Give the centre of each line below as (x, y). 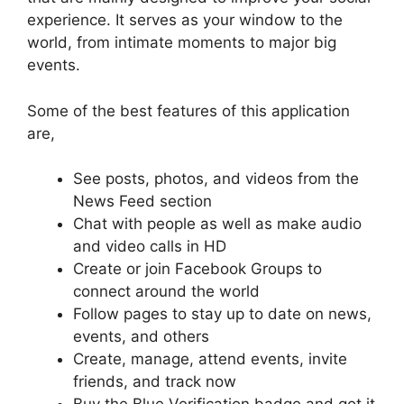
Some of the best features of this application (188, 110)
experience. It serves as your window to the (185, 20)
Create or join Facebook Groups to (197, 269)
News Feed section (142, 202)
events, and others (141, 337)
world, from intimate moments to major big (182, 43)
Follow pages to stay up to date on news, (222, 314)
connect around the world (166, 292)
